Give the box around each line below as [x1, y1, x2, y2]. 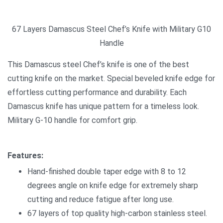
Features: [7, 151, 43, 161]
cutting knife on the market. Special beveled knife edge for [7, 74, 215, 84]
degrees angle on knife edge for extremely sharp [27, 181, 198, 191]
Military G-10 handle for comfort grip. [7, 115, 137, 125]
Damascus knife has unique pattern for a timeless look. [7, 102, 199, 111]
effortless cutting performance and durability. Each [7, 88, 187, 98]
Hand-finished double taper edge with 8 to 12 [27, 167, 186, 177]
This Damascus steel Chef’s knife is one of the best [7, 60, 189, 70]
